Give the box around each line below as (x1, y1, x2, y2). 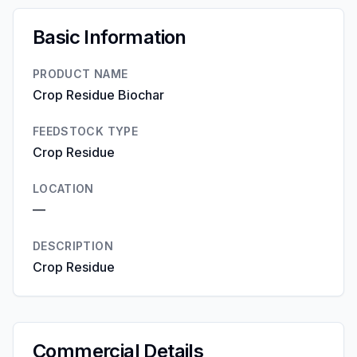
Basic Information (33, 25, 186, 49)
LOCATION (33, 182, 94, 195)
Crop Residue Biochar (33, 87, 164, 103)
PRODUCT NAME (33, 67, 128, 80)
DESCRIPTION (33, 239, 113, 253)
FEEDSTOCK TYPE (33, 124, 138, 138)
